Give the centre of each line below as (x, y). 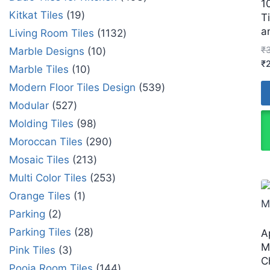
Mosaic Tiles (39, 159)
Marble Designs (47, 51)
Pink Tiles (32, 250)
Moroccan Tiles (46, 141)
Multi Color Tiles (48, 177)
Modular (29, 105)
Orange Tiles (40, 196)
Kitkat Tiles (36, 15)
